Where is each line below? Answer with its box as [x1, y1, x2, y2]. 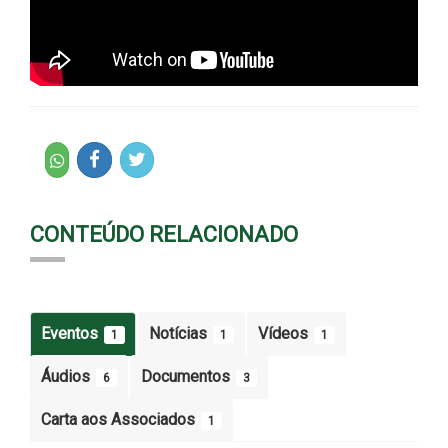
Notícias [149, 323, 211, 343]
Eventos [41, 323, 102, 343]
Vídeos [258, 323, 312, 343]
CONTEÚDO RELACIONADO [30, 221, 298, 247]
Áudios [41, 366, 94, 386]
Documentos [141, 366, 234, 386]
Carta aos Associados [41, 409, 199, 429]
